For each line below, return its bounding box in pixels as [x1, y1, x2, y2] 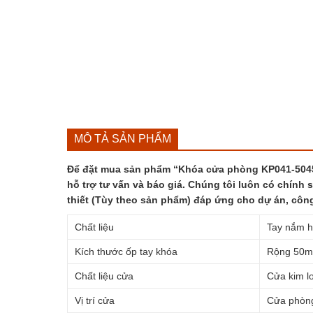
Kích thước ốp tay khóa [74, 245, 177, 257]
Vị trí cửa [74, 294, 115, 306]
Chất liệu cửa [74, 270, 133, 282]
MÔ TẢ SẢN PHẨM [73, 132, 171, 145]
